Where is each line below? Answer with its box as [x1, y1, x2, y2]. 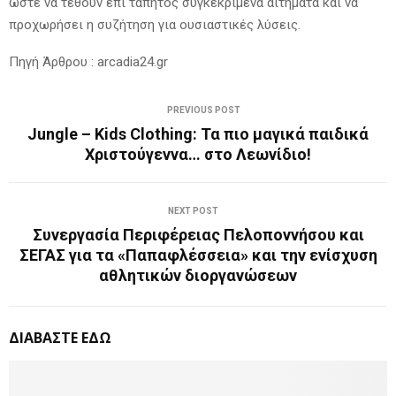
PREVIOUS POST [166, 104, 240, 115]
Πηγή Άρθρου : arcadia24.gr [9, 53, 168, 70]
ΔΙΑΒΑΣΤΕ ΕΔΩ [9, 327, 111, 347]
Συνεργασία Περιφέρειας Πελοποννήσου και [32, 225, 364, 244]
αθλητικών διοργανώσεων [99, 265, 297, 285]
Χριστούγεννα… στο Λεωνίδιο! [85, 144, 311, 164]
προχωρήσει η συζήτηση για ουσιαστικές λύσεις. [9, 16, 301, 33]
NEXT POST [167, 205, 218, 216]
